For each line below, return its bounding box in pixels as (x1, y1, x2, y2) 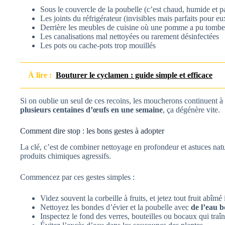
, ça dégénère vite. (163, 105, 220, 114)
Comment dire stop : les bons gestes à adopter (20, 126, 164, 135)
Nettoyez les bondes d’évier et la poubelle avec (40, 203, 191, 212)
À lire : (28, 70, 52, 79)
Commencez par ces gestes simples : (20, 173, 135, 182)
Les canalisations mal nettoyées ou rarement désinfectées (40, 32, 219, 41)
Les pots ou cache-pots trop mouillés (40, 41, 156, 50)
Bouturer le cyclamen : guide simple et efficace (56, 70, 212, 79)
